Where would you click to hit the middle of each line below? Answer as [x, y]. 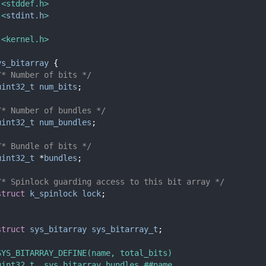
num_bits [58, 86]
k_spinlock [53, 193]
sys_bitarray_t [125, 229]
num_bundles [65, 122]
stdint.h [25, 15]
